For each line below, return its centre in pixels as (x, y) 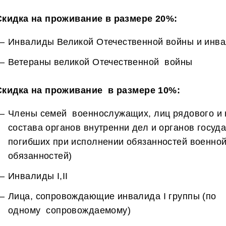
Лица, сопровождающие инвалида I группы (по (112, 196)
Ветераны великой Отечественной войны (100, 62)
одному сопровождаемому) (70, 210)
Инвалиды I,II (38, 176)
